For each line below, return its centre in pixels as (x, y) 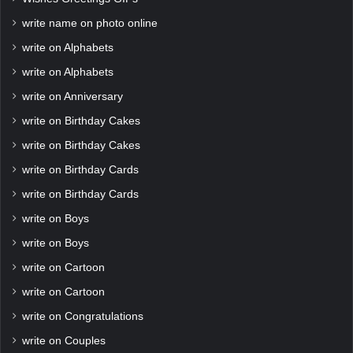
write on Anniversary (72, 97)
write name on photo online (90, 24)
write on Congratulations (83, 317)
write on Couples (64, 341)
